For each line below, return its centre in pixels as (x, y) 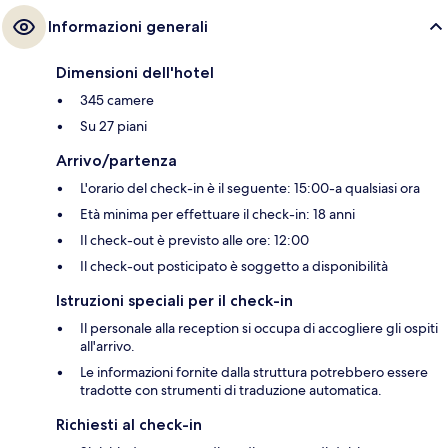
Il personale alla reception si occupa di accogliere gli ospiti (259, 327)
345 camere (117, 99)
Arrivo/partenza (116, 160)
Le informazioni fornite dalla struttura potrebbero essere (254, 371)
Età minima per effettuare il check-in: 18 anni (217, 213)
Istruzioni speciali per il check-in (174, 300)
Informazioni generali (128, 26)
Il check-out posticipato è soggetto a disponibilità (234, 265)
